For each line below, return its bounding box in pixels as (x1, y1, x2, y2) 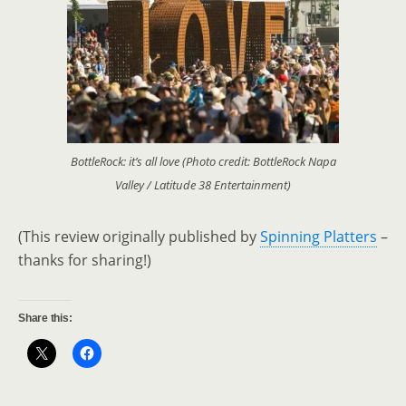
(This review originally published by (18, 227, 260, 247)
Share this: (18, 312, 72, 325)
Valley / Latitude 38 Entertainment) (115, 177, 291, 194)
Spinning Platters (260, 227, 377, 247)
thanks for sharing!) (18, 250, 151, 271)
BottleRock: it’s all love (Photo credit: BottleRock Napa (70, 153, 336, 170)
